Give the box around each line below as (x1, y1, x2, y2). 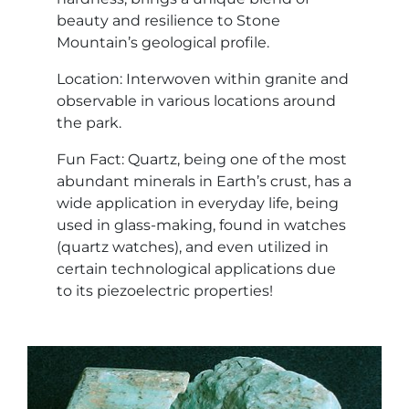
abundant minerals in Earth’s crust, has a (57, 173, 351, 191)
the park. (57, 114, 121, 132)
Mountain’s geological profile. (57, 34, 269, 52)
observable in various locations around (57, 92, 336, 110)
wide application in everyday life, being (57, 194, 339, 213)
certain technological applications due (57, 260, 336, 278)
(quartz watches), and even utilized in (57, 238, 329, 257)
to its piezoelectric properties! (57, 282, 273, 300)
